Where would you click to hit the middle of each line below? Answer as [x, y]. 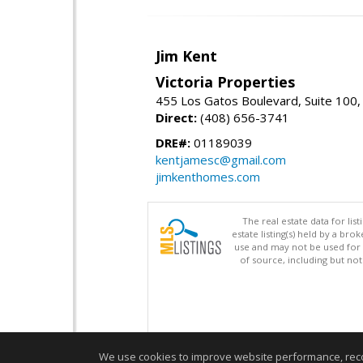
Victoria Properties [225, 82]
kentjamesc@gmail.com [221, 160]
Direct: [176, 118]
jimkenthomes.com [208, 177]
